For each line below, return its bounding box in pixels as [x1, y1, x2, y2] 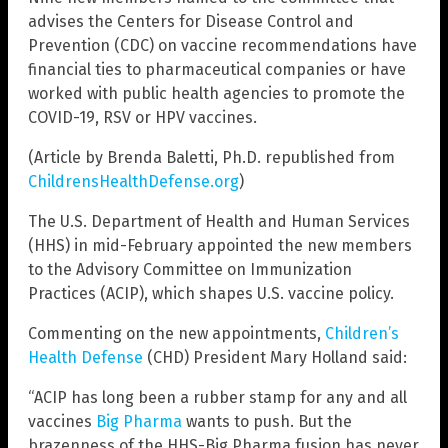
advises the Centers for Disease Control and [28, 12, 354, 32]
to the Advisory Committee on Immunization [28, 260, 352, 280]
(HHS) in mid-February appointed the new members [28, 236, 412, 256]
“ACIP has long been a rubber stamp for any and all [28, 388, 407, 408]
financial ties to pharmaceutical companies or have [28, 60, 406, 80]
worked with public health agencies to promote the [28, 84, 405, 104]
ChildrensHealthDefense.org [28, 172, 239, 192]
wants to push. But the [182, 412, 352, 432]
